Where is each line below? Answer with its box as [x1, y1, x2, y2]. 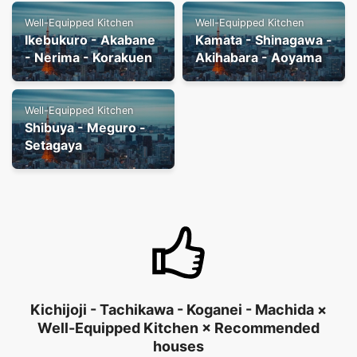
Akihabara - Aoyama [195, 49, 322, 65]
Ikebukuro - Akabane [25, 31, 155, 48]
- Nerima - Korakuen [25, 49, 152, 65]
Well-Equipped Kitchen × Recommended [37, 319, 320, 336]
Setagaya [25, 136, 82, 153]
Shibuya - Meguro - [25, 119, 146, 135]
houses [153, 337, 204, 355]
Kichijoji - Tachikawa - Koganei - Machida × [30, 300, 327, 318]
